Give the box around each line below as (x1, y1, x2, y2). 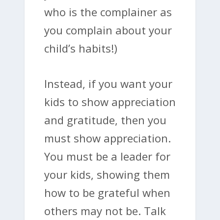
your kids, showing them (44, 166, 170, 182)
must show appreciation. (44, 130, 171, 145)
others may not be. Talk (44, 203, 166, 218)
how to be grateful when (44, 185, 170, 200)
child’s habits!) (44, 40, 117, 55)
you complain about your (44, 22, 172, 37)
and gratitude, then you (44, 112, 166, 127)
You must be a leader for (44, 148, 170, 164)
